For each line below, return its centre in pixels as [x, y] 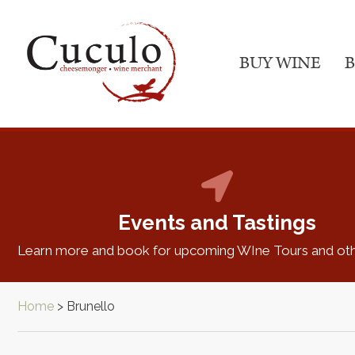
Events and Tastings [217, 222]
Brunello [91, 306]
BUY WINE [280, 63]
